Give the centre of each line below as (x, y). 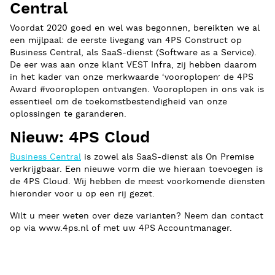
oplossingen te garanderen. (68, 114)
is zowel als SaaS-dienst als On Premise (168, 157)
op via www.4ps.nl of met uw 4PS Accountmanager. (121, 228)
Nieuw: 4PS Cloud (80, 138)
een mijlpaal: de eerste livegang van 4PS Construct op (126, 41)
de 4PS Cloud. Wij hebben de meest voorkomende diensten (137, 182)
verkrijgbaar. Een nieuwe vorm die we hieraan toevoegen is (136, 169)
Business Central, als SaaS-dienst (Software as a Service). (133, 53)
